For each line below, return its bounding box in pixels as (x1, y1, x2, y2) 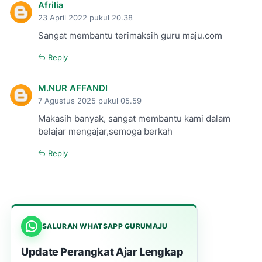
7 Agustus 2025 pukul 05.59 (38, 96, 142, 105)
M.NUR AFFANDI (38, 82, 108, 94)
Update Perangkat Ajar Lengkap (21, 245, 184, 258)
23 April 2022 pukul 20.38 (38, 13, 133, 22)
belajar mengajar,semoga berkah (38, 126, 173, 137)
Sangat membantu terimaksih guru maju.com (38, 30, 222, 41)
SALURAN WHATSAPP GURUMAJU (42, 221, 168, 230)
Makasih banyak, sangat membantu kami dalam (38, 113, 230, 124)
